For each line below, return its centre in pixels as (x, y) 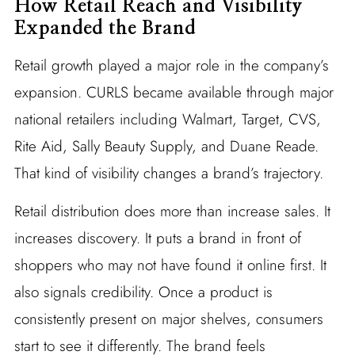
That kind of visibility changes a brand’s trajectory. (168, 174)
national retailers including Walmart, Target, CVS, (167, 120)
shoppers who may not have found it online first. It (170, 265)
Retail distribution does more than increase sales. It (172, 212)
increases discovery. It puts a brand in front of (157, 239)
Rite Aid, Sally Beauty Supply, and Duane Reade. (166, 147)
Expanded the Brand (105, 29)
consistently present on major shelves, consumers (168, 319)
